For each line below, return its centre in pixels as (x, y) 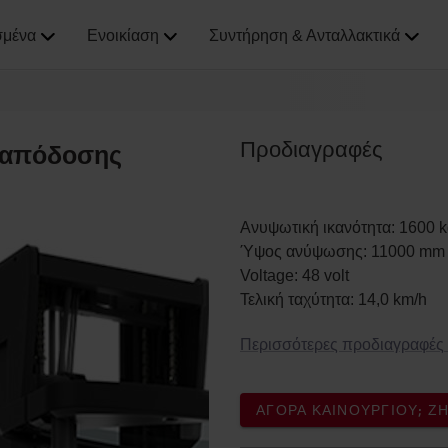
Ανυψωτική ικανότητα (315, 227)
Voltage (267, 275)
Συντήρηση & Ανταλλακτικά (305, 35)
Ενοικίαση (122, 35)
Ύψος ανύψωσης (301, 251)
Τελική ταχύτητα (295, 299)
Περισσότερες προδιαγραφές (342, 344)
